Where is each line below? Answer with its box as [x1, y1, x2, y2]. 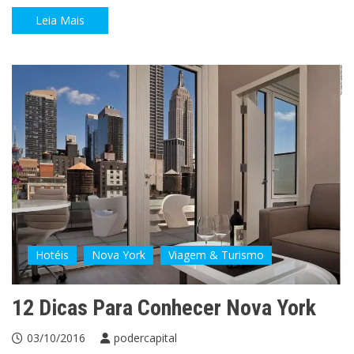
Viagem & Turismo [168, 247, 264, 263]
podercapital [114, 330, 177, 346]
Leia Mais [36, 12, 85, 28]
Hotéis [36, 247, 69, 263]
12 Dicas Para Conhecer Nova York [12, 295, 316, 322]
